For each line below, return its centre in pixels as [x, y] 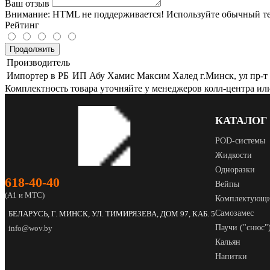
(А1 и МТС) [25, 195]
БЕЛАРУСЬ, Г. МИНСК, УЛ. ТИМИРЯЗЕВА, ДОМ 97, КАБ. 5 [112, 214]
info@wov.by [30, 228]
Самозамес [234, 213]
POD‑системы [240, 141]
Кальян [228, 242]
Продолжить [32, 49]
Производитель [38, 63]
